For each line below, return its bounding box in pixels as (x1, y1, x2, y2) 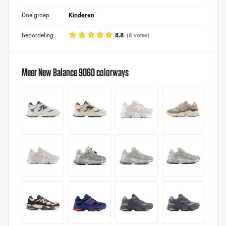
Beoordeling (21, 30, 53, 39)
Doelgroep (21, 10, 49, 19)
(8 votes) (125, 31, 149, 39)
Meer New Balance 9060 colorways (21, 66, 129, 78)
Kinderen (68, 10, 94, 19)
